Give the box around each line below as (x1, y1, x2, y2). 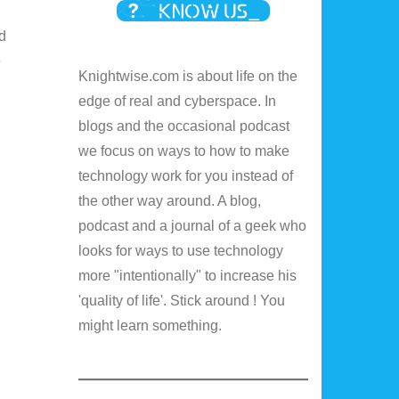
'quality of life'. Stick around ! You (78, 292, 286, 308)
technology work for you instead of (78, 167, 294, 183)
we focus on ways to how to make (78, 142, 290, 159)
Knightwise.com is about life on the (78, 68, 298, 84)
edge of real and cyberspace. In (78, 93, 277, 109)
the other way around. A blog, (78, 192, 262, 208)
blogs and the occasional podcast (78, 118, 290, 134)
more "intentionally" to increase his (78, 267, 297, 283)
